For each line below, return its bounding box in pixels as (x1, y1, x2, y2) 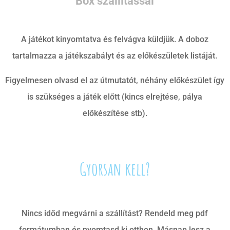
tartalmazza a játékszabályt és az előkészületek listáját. (12, 50, 218, 61)
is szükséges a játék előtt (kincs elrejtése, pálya (27, 91, 203, 102)
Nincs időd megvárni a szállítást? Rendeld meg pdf (22, 208, 208, 218)
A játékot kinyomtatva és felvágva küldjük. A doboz (21, 34, 209, 44)
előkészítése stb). (82, 108, 147, 118)
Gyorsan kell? (80, 157, 150, 180)
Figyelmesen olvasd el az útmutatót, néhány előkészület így (5, 75, 225, 85)
